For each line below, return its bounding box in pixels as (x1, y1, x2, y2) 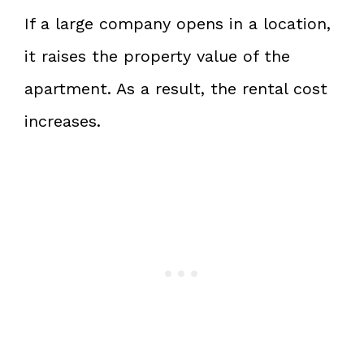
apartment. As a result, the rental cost (24, 78, 327, 98)
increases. (24, 110, 101, 131)
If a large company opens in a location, (24, 13, 331, 33)
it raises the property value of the (24, 45, 290, 66)
